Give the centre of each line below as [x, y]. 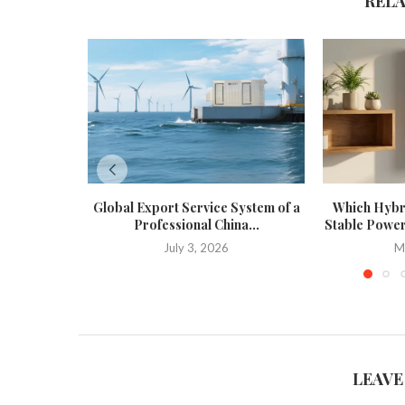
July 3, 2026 [196, 248]
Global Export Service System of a [196, 207]
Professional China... [196, 225]
